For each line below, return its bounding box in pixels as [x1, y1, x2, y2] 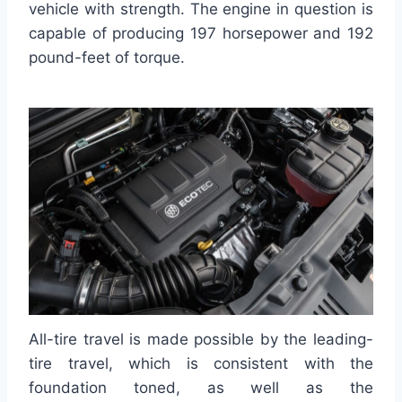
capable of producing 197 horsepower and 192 [29, 23, 373, 42]
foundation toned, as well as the [29, 379, 373, 398]
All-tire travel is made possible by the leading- [29, 330, 373, 349]
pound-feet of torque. [29, 48, 185, 66]
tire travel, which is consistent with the [29, 354, 373, 373]
